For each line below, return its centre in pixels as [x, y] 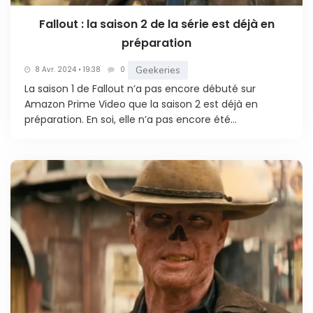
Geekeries [158, 70]
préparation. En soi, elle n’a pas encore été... [131, 119]
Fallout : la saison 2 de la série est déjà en [156, 24]
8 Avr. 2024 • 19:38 [68, 70]
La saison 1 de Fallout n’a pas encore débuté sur [140, 88]
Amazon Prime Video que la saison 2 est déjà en [141, 104]
